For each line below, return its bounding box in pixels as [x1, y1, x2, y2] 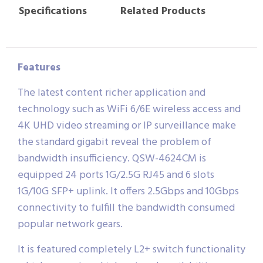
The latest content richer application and [18, 84, 205, 102]
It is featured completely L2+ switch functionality [18, 241, 245, 258]
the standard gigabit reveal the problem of [18, 133, 211, 151]
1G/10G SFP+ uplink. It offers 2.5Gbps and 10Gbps [18, 183, 239, 200]
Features [18, 59, 60, 76]
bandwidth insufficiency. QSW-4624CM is [18, 150, 206, 167]
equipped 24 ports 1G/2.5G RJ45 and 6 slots [18, 166, 214, 184]
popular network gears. [18, 215, 123, 233]
